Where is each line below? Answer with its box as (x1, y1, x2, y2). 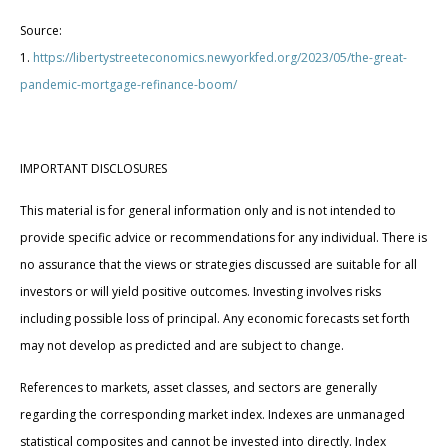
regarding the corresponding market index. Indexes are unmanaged (20, 406, 405, 424)
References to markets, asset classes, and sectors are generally (20, 379, 377, 397)
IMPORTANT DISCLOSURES (20, 160, 167, 178)
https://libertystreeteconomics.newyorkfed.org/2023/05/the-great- (33, 49, 407, 67)
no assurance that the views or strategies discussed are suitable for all (20, 256, 417, 274)
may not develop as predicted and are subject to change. (20, 337, 344, 355)
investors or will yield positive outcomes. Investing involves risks (20, 283, 381, 301)
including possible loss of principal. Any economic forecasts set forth (20, 310, 410, 328)
